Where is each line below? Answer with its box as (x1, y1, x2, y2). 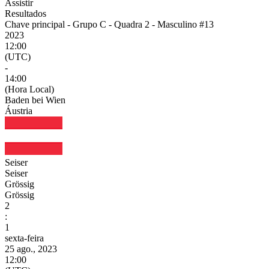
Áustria (5, 105, 32, 116)
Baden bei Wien (5, 94, 65, 105)
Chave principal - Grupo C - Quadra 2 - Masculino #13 (5, 19, 214, 29)
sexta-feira (5, 232, 44, 243)
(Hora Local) (5, 83, 54, 94)
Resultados (5, 8, 46, 19)
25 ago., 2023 (5, 243, 57, 254)
